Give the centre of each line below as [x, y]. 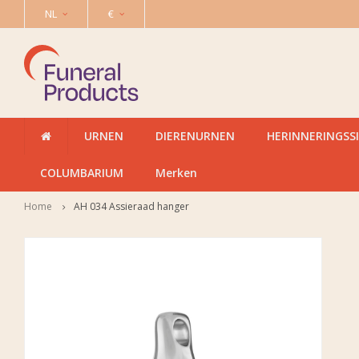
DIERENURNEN [195, 136]
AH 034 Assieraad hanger [131, 206]
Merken [176, 173]
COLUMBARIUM [82, 173]
